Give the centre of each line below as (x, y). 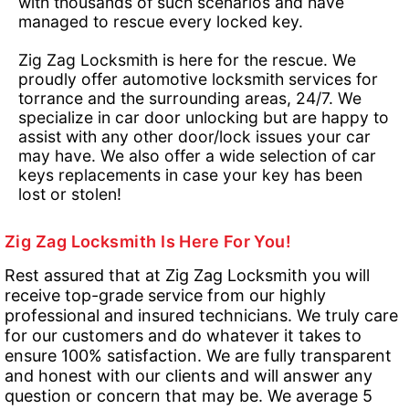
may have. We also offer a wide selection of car (197, 156)
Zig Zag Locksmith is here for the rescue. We (187, 60)
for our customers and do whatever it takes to (183, 336)
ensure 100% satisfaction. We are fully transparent (198, 356)
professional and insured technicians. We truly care (201, 315)
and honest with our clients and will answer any (189, 376)
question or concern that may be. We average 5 (189, 396)
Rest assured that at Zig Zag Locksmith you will (187, 275)
